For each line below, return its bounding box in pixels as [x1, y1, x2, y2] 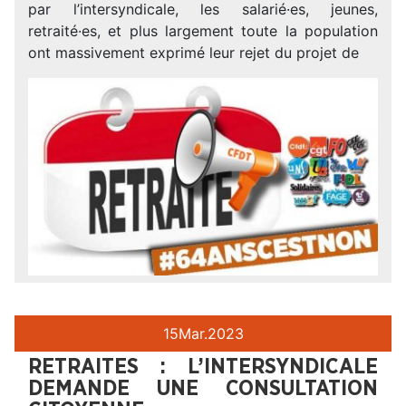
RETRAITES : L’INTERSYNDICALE [28, 356, 378, 379]
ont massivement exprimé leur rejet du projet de [28, 43, 359, 63]
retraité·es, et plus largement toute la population [28, 22, 378, 41]
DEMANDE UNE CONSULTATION [28, 378, 378, 401]
